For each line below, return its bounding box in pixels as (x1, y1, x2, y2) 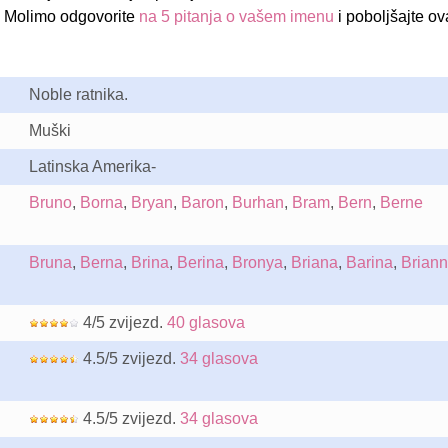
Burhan (231, 194, 284, 211)
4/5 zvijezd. (78, 314, 167, 331)
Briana (290, 254, 338, 271)
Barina (345, 254, 393, 271)
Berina (176, 254, 224, 271)
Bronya (231, 254, 283, 271)
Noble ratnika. (28, 86, 128, 103)
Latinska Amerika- (28, 158, 156, 175)
